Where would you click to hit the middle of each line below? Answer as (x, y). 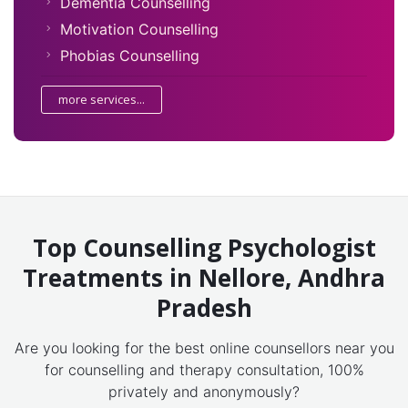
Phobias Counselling (130, 56)
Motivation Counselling (139, 30)
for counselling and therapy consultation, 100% (204, 370)
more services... (102, 100)
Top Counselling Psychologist (204, 248)
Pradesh (204, 308)
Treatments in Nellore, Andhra (204, 278)
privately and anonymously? (204, 392)
